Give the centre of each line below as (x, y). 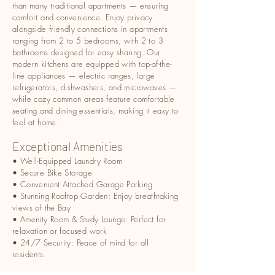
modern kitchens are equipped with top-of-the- (92, 64)
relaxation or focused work (60, 231)
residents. (29, 254)
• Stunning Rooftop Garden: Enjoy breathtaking (95, 196)
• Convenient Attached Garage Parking (83, 184)
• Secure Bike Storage (52, 172)
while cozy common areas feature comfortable (94, 99)
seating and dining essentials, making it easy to (95, 110)
